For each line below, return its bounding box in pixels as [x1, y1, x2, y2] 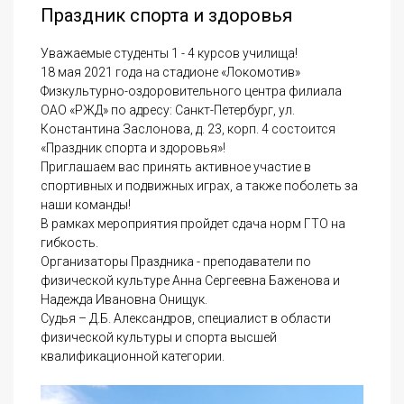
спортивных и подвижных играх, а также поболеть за [41, 179, 358, 193]
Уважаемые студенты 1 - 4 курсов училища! [41, 46, 298, 60]
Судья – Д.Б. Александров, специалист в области [41, 311, 331, 326]
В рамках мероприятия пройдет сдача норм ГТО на [41, 216, 345, 231]
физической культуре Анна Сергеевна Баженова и [41, 273, 340, 288]
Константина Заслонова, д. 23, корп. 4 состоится [41, 122, 335, 136]
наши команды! [41, 197, 131, 212]
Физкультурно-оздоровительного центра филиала [41, 84, 342, 98]
